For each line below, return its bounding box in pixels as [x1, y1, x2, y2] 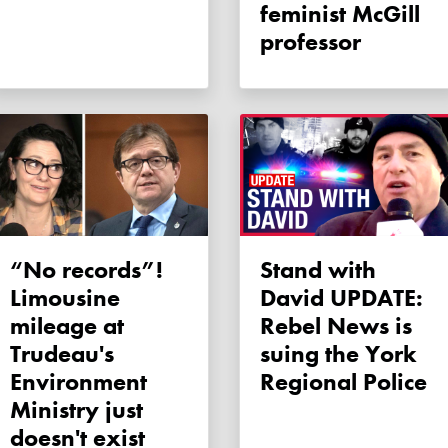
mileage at [10, 310, 124, 342]
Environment [10, 366, 147, 398]
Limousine [10, 282, 120, 314]
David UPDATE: [260, 282, 423, 314]
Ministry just [10, 394, 143, 426]
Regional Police [260, 366, 427, 398]
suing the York [260, 338, 417, 370]
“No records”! [10, 254, 42, 286]
